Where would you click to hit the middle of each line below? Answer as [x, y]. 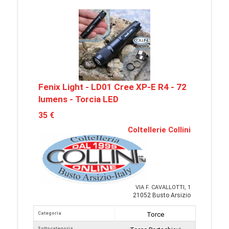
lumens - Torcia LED [78, 99]
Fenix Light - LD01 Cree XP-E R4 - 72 [112, 87]
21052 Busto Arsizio [162, 195]
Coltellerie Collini [159, 130]
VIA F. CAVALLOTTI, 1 [163, 187]
